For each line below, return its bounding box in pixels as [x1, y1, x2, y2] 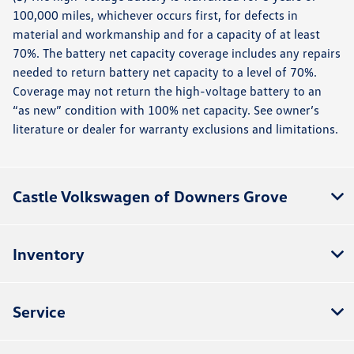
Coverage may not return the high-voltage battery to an [13, 82, 322, 99]
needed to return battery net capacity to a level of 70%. [13, 63, 317, 80]
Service [13, 301, 66, 321]
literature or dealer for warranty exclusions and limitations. [13, 120, 338, 137]
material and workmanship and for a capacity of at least [13, 25, 320, 42]
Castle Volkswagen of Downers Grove [13, 186, 288, 205]
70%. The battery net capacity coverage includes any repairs [13, 44, 341, 61]
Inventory [13, 243, 85, 263]
